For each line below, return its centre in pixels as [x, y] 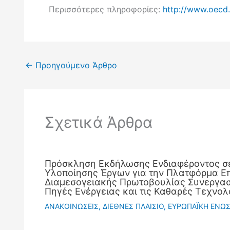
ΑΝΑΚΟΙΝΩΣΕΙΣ [72, 206]
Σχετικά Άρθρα [99, 122]
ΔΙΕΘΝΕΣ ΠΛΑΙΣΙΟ [133, 206]
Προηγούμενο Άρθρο [75, 65]
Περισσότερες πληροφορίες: [106, 9]
